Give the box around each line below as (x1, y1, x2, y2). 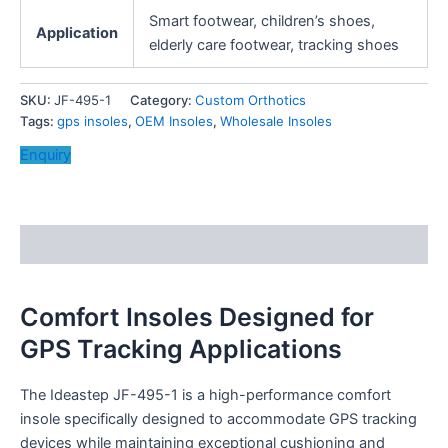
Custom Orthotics (195, 92, 306, 109)
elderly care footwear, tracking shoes (148, 35, 399, 54)
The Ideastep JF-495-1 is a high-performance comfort (20, 385, 391, 404)
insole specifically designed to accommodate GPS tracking (20, 409, 417, 428)
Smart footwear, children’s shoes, (148, 11, 375, 30)
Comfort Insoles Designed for (20, 302, 374, 333)
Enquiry (20, 145, 71, 164)
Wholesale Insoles (220, 113, 332, 130)
